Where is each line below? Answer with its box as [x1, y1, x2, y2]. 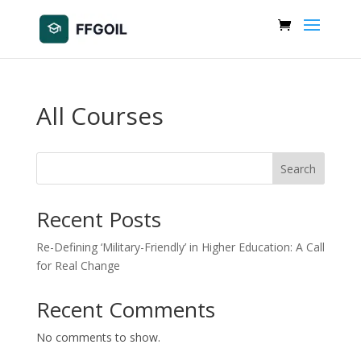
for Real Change [35, 258, 120, 273]
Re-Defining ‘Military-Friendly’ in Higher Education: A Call [35, 239, 325, 255]
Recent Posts [35, 205, 161, 234]
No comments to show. [35, 330, 160, 345]
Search [280, 160, 317, 176]
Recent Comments [35, 295, 215, 324]
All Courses [35, 99, 164, 132]
